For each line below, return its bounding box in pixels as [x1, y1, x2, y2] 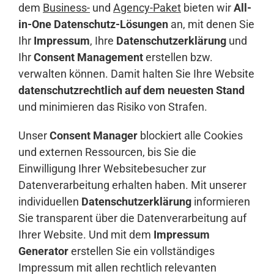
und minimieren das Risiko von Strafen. [18, 100, 207, 114]
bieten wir [181, 1, 234, 15]
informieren [191, 195, 250, 209]
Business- [43, 1, 90, 15]
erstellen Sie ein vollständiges [68, 245, 215, 258]
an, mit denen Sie [171, 18, 254, 31]
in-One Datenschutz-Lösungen [18, 18, 171, 31]
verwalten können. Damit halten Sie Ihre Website [18, 67, 254, 81]
